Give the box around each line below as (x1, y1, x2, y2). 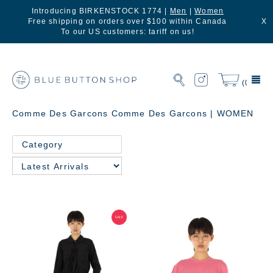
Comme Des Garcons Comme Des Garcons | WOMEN (12, 108, 254, 118)
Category (22, 140, 63, 149)
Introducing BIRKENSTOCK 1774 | (31, 7, 170, 15)
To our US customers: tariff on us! (60, 27, 194, 36)
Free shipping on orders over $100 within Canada (28, 17, 227, 26)
